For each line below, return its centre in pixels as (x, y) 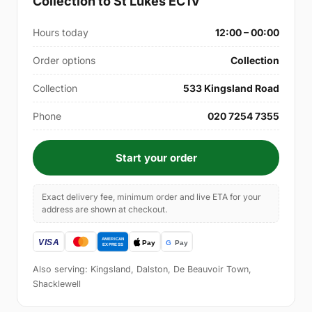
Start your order (156, 157)
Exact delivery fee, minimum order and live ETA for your (151, 196)
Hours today (61, 32)
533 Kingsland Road (231, 88)
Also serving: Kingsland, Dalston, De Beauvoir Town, (142, 269)
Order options (64, 60)
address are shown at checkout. (104, 209)
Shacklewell (57, 283)
